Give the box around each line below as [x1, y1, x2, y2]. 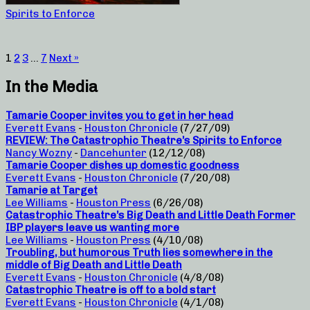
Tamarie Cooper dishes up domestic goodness [6, 158, 239, 172]
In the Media [6, 77, 98, 97]
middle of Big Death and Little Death [6, 258, 182, 271]
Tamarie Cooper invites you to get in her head [6, 109, 233, 122]
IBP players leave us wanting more [6, 221, 179, 234]
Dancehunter [80, 146, 147, 159]
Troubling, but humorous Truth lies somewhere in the [6, 246, 273, 259]
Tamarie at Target [6, 183, 98, 197]
